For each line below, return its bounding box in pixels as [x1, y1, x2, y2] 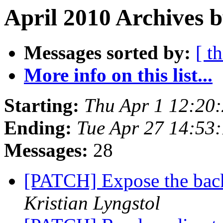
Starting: [4, 95, 79, 116]
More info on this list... [24, 64, 213, 86]
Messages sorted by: [24, 42, 191, 64]
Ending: [4, 117, 72, 139]
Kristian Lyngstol [24, 192, 160, 214]
